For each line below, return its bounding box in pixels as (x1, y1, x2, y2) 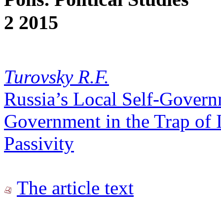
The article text (17, 177, 134, 198)
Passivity (4, 132, 74, 154)
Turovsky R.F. (4, 66, 109, 87)
